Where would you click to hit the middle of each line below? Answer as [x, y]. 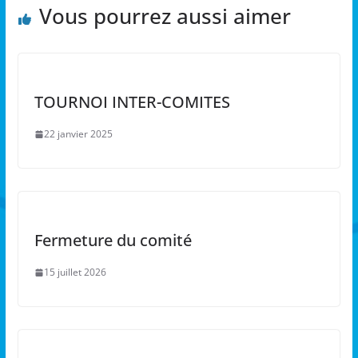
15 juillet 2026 [75, 272]
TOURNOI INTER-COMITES [132, 102]
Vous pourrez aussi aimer [165, 16]
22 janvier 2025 [78, 134]
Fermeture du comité [113, 241]
